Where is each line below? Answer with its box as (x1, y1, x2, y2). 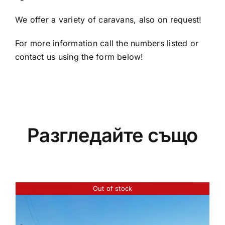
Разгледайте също (27, 124, 198, 147)
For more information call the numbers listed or (15, 38, 199, 48)
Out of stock (92, 184, 133, 192)
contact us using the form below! (15, 52, 144, 62)
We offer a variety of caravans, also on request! (15, 15, 202, 25)
